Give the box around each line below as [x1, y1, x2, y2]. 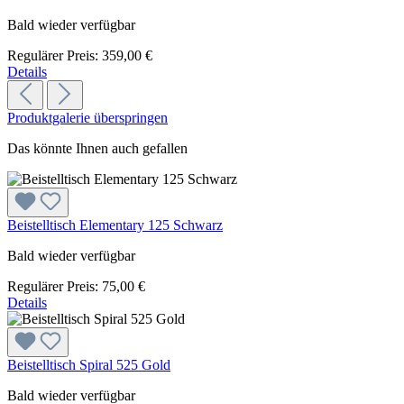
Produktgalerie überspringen [7, 109, 168, 125]
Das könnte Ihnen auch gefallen [7, 140, 188, 156]
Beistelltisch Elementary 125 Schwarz [7, 216, 223, 233]
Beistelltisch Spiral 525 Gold [7, 356, 170, 372]
